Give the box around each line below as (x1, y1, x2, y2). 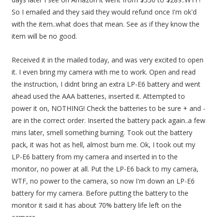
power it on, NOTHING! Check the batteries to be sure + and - (12, 104, 205, 113)
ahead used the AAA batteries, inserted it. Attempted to (12, 92, 185, 101)
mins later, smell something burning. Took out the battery (12, 128, 192, 137)
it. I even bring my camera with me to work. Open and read (12, 67, 196, 77)
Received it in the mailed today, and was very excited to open (12, 55, 203, 64)
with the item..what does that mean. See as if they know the (12, 19, 200, 29)
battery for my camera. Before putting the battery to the (12, 188, 188, 198)
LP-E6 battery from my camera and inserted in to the (12, 152, 178, 161)
